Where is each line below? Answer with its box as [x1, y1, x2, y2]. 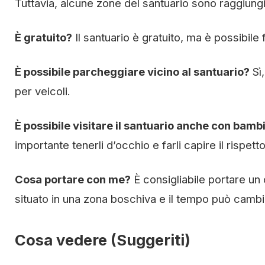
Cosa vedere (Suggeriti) [15, 231, 190, 249]
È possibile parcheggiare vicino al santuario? [15, 65, 250, 78]
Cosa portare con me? [15, 173, 131, 186]
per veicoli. [15, 85, 70, 98]
